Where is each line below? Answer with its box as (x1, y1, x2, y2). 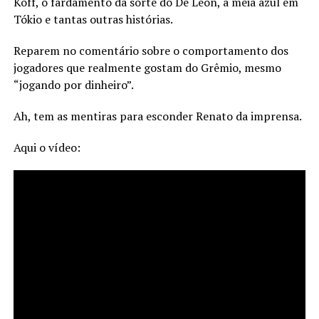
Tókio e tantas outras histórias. (13, 11, 173, 27)
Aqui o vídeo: (13, 139, 80, 155)
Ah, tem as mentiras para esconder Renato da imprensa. (13, 108, 302, 124)
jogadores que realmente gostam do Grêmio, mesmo (13, 59, 281, 75)
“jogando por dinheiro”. (13, 76, 134, 93)
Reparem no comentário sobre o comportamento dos (13, 42, 288, 58)
